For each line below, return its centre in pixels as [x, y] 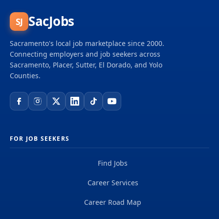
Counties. [25, 76]
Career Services [113, 183]
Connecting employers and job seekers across [85, 54]
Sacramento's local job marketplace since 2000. [87, 43]
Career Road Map [113, 202]
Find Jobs [113, 163]
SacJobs [51, 21]
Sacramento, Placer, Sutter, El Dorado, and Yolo [86, 65]
